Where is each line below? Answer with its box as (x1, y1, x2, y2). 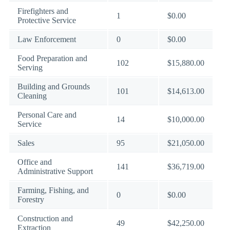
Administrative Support (17, 167, 93, 176)
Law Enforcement (17, 35, 76, 44)
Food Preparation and (17, 54, 87, 63)
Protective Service (17, 16, 76, 25)
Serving (17, 63, 43, 72)
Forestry (17, 195, 44, 204)
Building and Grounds (17, 82, 90, 91)
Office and (17, 158, 52, 166)
